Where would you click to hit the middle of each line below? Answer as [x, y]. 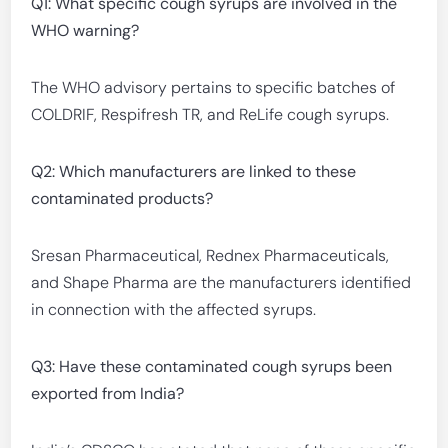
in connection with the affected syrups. [174, 309]
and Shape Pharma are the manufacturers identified [221, 282]
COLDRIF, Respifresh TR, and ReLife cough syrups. [210, 114]
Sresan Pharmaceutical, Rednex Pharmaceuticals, [210, 255]
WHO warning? [85, 30]
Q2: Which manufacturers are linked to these [194, 171]
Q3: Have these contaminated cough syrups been [212, 366]
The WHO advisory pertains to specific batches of [213, 87]
